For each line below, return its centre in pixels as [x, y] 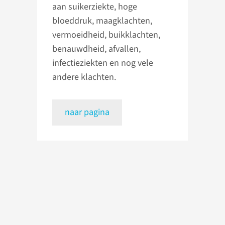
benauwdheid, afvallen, [96, 49]
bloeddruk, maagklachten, [102, 21]
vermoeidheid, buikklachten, [106, 35]
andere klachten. [84, 77]
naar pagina [87, 113]
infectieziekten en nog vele [103, 63]
